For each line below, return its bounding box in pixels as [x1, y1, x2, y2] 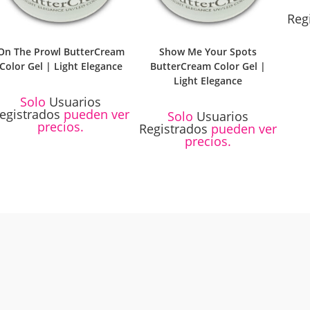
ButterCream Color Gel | [150, 60, 266, 73]
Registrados [139, 120, 208, 138]
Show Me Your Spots [159, 45, 257, 59]
